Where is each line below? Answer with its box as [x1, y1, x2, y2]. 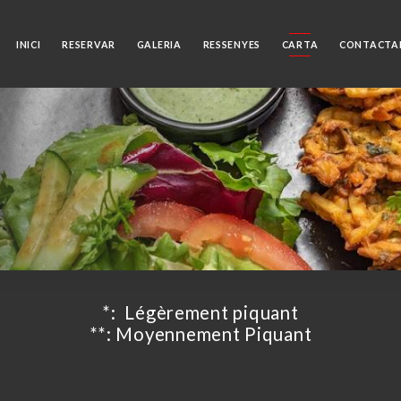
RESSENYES [202, 38, 261, 50]
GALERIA [136, 38, 182, 50]
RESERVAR [62, 38, 116, 50]
